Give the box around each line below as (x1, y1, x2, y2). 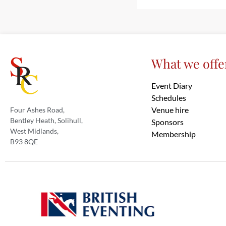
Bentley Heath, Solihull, (10, 116, 84, 125)
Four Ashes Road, (10, 105, 66, 115)
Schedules (151, 93, 186, 103)
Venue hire (151, 105, 189, 115)
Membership (151, 129, 196, 139)
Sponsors (151, 117, 184, 127)
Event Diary (151, 81, 192, 91)
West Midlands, (10, 127, 60, 136)
